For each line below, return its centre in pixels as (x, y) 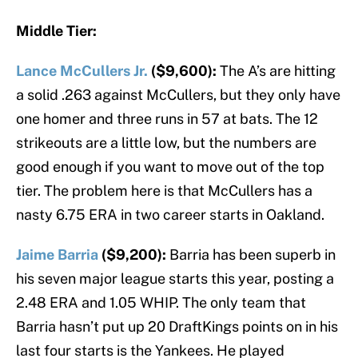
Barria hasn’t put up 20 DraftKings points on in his (177, 327)
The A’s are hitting (278, 71)
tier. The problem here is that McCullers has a (164, 191)
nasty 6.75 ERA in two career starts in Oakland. (170, 215)
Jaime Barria (57, 255)
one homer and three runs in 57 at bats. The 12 (167, 119)
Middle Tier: (56, 31)
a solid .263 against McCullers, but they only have (178, 95)
